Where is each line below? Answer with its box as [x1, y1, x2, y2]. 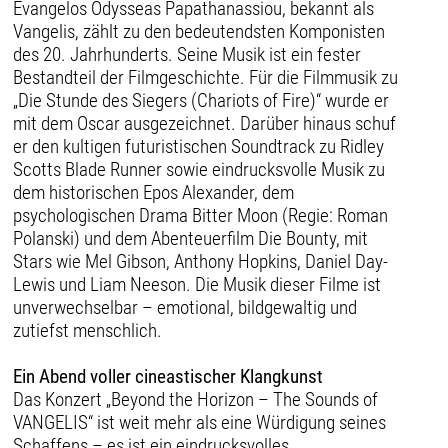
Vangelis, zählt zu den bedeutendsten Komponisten [13, 19, 386, 43]
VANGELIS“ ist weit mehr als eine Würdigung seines [13, 410, 387, 434]
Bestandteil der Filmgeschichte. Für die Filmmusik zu [13, 65, 399, 89]
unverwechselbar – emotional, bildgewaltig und [13, 295, 358, 319]
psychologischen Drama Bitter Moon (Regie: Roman [13, 203, 389, 227]
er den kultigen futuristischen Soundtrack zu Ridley [13, 134, 385, 158]
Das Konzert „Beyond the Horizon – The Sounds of [13, 387, 379, 411]
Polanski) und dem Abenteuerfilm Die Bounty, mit [13, 226, 369, 250]
